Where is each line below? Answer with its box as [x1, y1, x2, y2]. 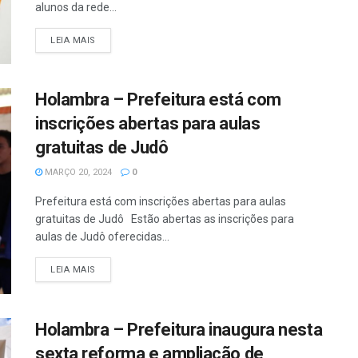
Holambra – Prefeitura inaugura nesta [35, 319, 323, 340]
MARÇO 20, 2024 [42, 167, 112, 178]
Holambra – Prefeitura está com [35, 89, 281, 110]
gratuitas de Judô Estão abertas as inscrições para [35, 213, 294, 226]
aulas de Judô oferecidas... [35, 230, 169, 244]
